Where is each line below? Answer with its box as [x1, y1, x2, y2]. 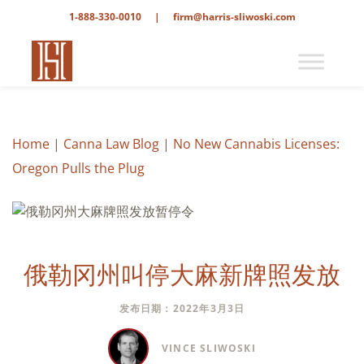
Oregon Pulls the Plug [12, 159, 145, 177]
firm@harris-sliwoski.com [172, 10, 296, 24]
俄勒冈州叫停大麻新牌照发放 [24, 258, 340, 290]
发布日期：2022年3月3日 [119, 301, 245, 315]
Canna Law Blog [63, 135, 159, 153]
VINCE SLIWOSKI [162, 340, 256, 355]
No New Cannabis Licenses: [173, 135, 340, 153]
